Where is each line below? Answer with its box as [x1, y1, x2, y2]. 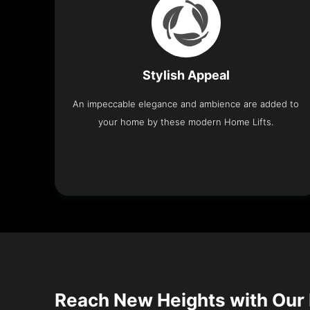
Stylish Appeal [142, 67, 230, 82]
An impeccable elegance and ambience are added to [73, 98, 300, 109]
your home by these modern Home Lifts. [98, 116, 274, 127]
